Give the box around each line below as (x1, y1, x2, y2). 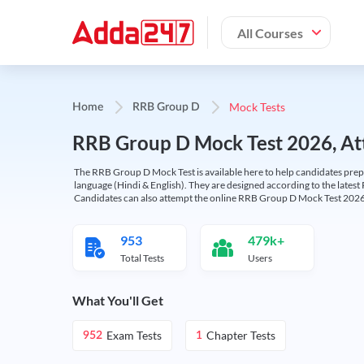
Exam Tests (106, 328, 162, 342)
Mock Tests (229, 100, 285, 114)
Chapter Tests (206, 328, 275, 342)
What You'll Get (72, 292, 163, 308)
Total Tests (120, 252, 164, 264)
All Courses (237, 24, 303, 41)
